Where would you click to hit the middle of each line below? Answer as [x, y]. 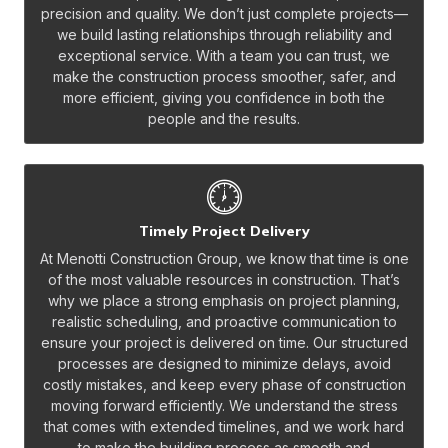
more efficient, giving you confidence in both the [224, 97]
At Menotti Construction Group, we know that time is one [224, 258]
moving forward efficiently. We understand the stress [224, 405]
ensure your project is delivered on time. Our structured [224, 342]
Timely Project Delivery [224, 230]
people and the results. [224, 118]
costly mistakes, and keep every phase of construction [224, 384]
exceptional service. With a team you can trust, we [224, 55]
